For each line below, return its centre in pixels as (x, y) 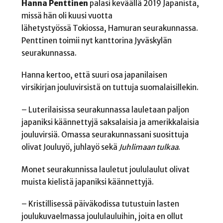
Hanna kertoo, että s (58, 75)
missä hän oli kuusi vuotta (67, 15)
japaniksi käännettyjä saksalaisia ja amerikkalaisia (110, 122)
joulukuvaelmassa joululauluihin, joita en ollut (102, 217)
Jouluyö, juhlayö (71, 147)
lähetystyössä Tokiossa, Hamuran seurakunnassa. (110, 28)
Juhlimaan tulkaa (148, 147)
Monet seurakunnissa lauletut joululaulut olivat (105, 169)
